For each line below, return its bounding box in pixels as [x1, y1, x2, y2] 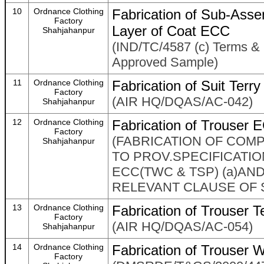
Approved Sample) [112, 55, 218, 70]
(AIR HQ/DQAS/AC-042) [112, 94, 253, 109]
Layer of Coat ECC [112, 23, 230, 39]
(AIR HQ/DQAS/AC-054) [112, 219, 253, 234]
